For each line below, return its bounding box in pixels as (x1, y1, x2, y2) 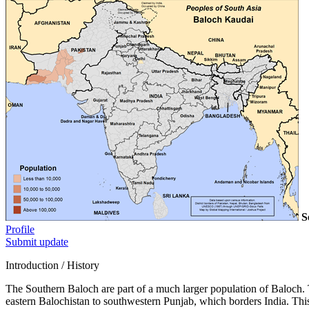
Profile (6, 223, 34, 235)
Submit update (6, 235, 68, 248)
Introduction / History (6, 259, 99, 271)
